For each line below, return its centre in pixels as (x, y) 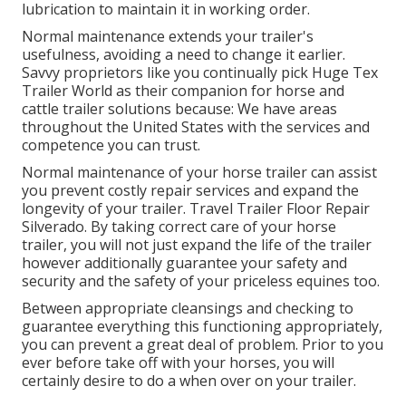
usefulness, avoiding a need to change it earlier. (184, 55)
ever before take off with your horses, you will (178, 363)
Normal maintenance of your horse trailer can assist (199, 173)
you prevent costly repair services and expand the (190, 191)
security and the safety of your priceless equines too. (201, 281)
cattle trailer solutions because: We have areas (179, 109)
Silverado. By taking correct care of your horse (179, 227)
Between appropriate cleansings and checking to (188, 309)
